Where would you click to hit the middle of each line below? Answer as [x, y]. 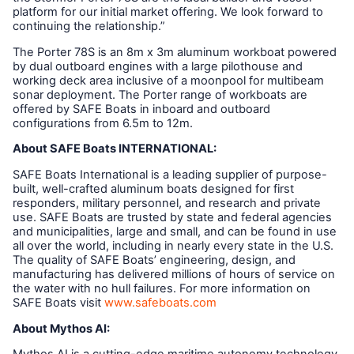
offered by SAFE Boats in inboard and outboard [141, 109]
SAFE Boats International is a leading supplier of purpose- [170, 174]
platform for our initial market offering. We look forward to [168, 11]
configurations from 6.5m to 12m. [103, 123]
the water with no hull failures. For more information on [162, 288]
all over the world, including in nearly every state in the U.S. [173, 245]
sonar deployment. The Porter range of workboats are [160, 94]
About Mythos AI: [61, 328]
